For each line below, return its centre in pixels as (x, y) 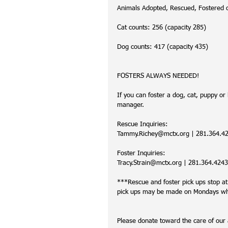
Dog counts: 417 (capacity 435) (163, 47)
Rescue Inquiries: (142, 124)
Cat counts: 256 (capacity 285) (162, 28)
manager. (132, 105)
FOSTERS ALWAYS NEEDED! (158, 76)
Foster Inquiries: (141, 153)
